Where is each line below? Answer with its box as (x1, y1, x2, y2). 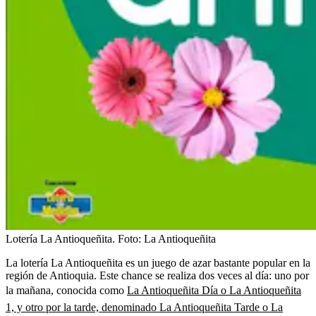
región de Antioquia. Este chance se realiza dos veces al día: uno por (6, 269, 309, 281)
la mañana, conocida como (6, 284, 127, 296)
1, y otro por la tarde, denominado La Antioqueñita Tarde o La (6, 300, 283, 313)
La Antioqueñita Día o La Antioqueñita (127, 284, 301, 296)
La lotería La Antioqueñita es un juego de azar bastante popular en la (6, 256, 310, 269)
